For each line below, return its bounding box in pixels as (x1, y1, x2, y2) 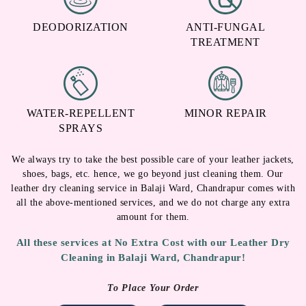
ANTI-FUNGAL (185, 20, 266, 33)
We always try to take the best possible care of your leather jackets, (12, 154, 294, 165)
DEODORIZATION (33, 20, 128, 33)
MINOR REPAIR (184, 107, 267, 119)
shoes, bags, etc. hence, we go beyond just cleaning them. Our (23, 168, 283, 179)
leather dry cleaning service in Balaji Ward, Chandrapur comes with (11, 182, 295, 193)
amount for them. (116, 211, 190, 222)
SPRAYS (59, 122, 102, 134)
